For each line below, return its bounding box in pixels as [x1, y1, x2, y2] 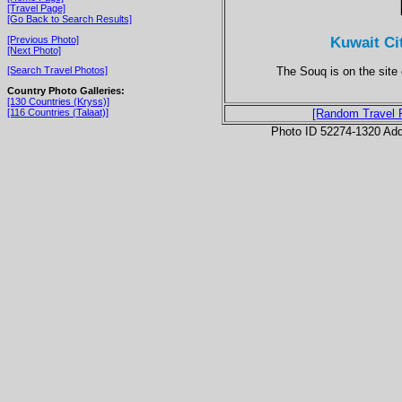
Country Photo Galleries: [7, 84, 125, 96]
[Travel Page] [7, 2, 66, 13]
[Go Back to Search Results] [7, 13, 132, 24]
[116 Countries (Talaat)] [7, 106, 109, 118]
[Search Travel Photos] [7, 65, 108, 76]
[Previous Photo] [7, 33, 79, 45]
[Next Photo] [7, 44, 61, 56]
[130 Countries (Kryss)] [7, 95, 109, 107]
